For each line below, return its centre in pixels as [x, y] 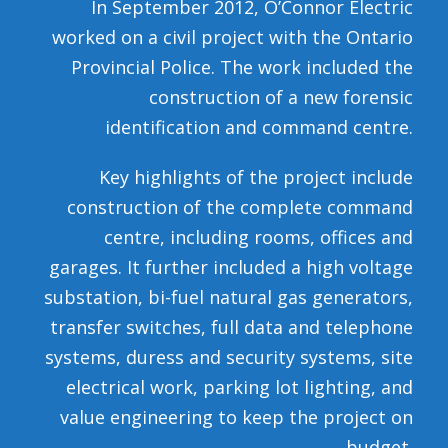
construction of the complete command [240, 207]
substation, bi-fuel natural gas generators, [228, 297]
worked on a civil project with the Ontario [232, 37]
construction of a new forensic [281, 97]
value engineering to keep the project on [236, 417]
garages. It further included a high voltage [231, 267]
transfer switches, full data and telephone [231, 327]
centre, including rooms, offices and [258, 237]
